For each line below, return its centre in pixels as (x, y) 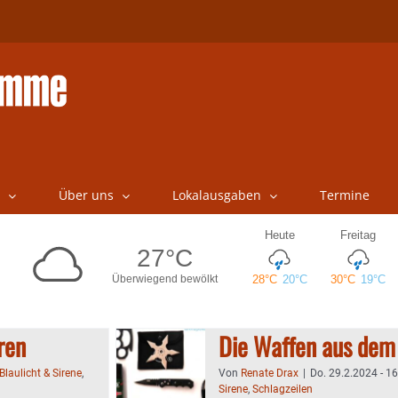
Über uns (86, 195)
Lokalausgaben (216, 195)
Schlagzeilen (283, 389)
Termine (344, 195)
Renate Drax (270, 373)
